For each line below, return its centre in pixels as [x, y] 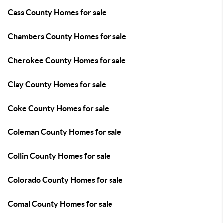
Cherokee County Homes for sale [67, 60]
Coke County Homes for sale [58, 108]
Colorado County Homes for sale [65, 180]
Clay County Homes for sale [57, 84]
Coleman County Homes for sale [65, 132]
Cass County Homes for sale [57, 12]
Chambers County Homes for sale [67, 36]
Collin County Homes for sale [59, 156]
